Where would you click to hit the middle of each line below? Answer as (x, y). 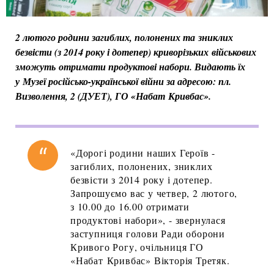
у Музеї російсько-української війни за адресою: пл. (123, 82)
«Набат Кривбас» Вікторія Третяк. (150, 261)
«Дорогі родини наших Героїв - (143, 153)
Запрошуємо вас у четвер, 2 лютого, (154, 193)
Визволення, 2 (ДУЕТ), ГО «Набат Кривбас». (115, 96)
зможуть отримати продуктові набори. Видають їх (130, 67)
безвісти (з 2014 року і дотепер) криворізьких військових (136, 52)
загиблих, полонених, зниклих (142, 166)
